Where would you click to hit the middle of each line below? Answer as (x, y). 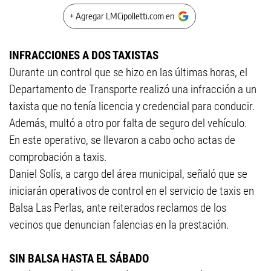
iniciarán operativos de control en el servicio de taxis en (132, 191)
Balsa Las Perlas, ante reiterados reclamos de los (118, 208)
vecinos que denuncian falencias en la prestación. (119, 225)
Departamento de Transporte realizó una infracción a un (133, 89)
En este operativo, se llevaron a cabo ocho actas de (122, 140)
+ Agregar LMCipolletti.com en (122, 16)
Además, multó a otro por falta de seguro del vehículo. (129, 123)
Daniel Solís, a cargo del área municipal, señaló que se (128, 174)
